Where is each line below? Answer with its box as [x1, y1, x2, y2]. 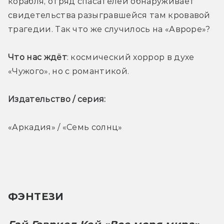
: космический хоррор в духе [66, 52, 194, 62]
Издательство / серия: [8, 94, 108, 104]
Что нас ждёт [8, 52, 67, 62]
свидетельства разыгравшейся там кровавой [8, 10, 210, 20]
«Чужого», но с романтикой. [8, 66, 131, 76]
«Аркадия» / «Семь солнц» [8, 122, 122, 132]
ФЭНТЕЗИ [8, 190, 64, 202]
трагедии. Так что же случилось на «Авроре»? [8, 24, 213, 34]
